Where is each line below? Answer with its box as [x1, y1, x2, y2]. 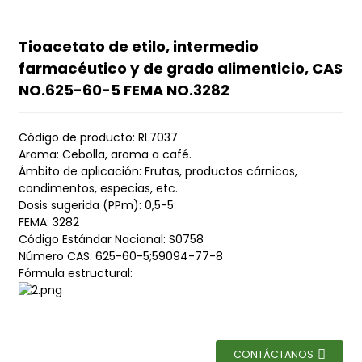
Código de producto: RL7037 [18, 129, 178, 145]
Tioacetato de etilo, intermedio [18, 36, 259, 57]
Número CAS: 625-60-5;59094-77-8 [18, 248, 223, 264]
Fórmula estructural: [18, 265, 133, 281]
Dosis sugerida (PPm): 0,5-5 [18, 197, 174, 213]
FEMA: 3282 [18, 214, 79, 230]
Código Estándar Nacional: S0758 [18, 231, 204, 247]
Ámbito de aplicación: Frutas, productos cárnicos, [18, 163, 297, 179]
